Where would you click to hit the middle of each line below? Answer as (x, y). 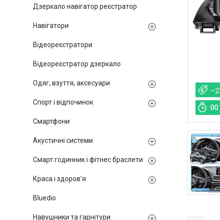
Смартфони (51, 121)
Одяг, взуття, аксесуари (71, 83)
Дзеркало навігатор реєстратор (85, 6)
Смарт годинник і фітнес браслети (88, 160)
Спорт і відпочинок (63, 102)
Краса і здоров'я (59, 179)
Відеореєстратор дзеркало (77, 64)
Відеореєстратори (63, 45)
